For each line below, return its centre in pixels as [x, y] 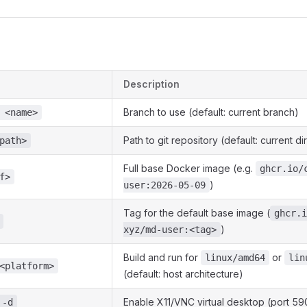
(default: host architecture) [183, 274]
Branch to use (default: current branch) [211, 112]
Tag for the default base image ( [197, 213]
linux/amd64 [235, 258]
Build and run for [162, 257]
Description [151, 84]
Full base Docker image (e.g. [189, 168]
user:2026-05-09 [164, 185]
